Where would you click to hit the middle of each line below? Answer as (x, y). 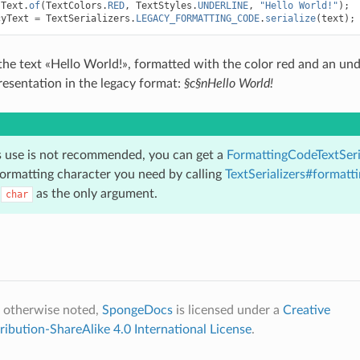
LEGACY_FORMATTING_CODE (197, 18)
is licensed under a (227, 310)
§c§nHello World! (228, 83)
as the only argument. (95, 193)
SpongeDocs (137, 310)
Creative (306, 310)
